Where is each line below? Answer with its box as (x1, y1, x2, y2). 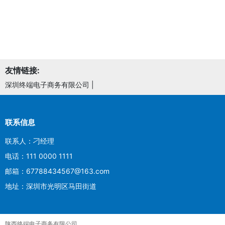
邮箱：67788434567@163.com (5, 166, 109, 175)
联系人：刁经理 (5, 136, 54, 145)
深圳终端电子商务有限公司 (5, 80, 89, 89)
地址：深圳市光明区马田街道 (5, 181, 96, 190)
